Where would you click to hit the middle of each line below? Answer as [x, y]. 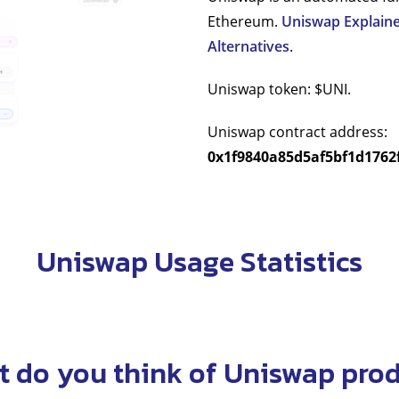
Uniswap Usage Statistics [199, 261]
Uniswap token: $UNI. [279, 89]
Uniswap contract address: [297, 131]
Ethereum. [244, 21]
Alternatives [248, 46]
